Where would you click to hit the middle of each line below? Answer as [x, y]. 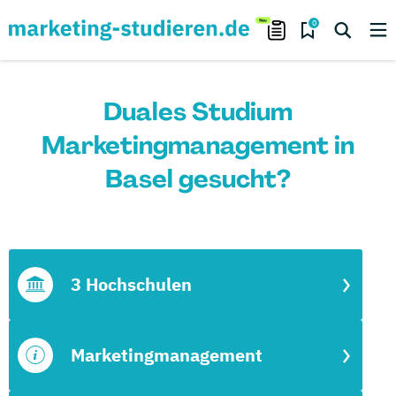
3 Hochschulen [131, 284]
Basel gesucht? [198, 179]
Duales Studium [198, 112]
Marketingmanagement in [198, 145]
